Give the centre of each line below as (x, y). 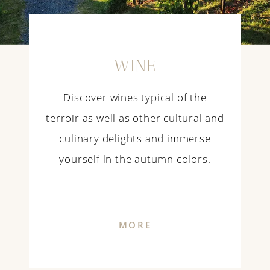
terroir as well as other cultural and (135, 118)
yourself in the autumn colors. (135, 159)
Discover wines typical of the (135, 97)
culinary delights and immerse (135, 138)
